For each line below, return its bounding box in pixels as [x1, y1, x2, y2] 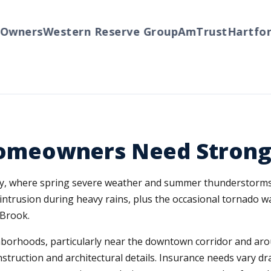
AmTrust [161, 24, 211, 39]
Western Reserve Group [26, 24, 162, 39]
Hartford [211, 24, 263, 39]
